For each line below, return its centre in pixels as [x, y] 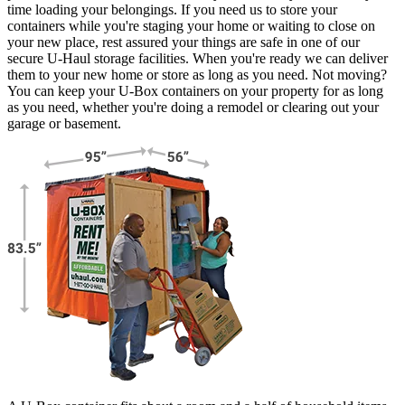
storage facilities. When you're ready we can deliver [239, 59]
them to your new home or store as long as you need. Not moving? [197, 75]
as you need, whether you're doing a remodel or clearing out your [193, 108]
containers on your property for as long [271, 91]
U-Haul [69, 59]
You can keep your [63, 91]
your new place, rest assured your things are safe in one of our [184, 42]
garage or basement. [64, 124]
